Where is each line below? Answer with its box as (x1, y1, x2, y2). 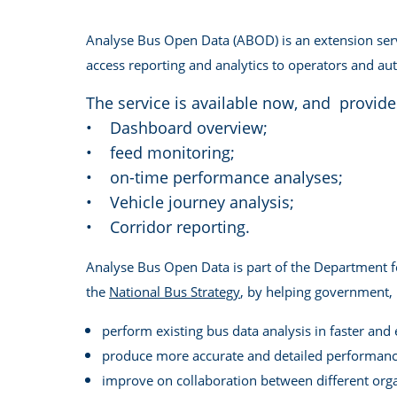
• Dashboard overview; (86, 117, 268, 138)
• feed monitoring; (86, 142, 235, 163)
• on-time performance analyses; (86, 167, 343, 188)
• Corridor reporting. (86, 216, 250, 237)
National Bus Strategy (109, 283, 240, 300)
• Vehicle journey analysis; (86, 191, 294, 213)
